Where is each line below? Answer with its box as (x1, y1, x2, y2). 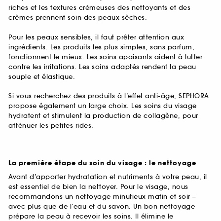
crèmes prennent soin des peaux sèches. (8, 13, 147, 22)
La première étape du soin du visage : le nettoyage (8, 159, 196, 168)
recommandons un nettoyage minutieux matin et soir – (8, 192, 196, 201)
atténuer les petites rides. (8, 121, 94, 130)
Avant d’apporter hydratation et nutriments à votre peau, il (8, 173, 207, 182)
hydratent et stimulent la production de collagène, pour (8, 111, 198, 120)
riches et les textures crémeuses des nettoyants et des (8, 3, 190, 12)
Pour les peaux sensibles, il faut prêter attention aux (8, 33, 184, 41)
